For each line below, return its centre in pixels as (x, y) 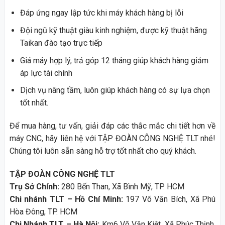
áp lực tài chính (46, 73)
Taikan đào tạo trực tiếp (61, 43)
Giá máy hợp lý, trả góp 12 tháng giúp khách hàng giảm (114, 60)
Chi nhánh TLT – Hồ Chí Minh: (68, 199)
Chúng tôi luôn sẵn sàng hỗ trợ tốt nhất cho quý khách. (103, 151)
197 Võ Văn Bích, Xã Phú (171, 199)
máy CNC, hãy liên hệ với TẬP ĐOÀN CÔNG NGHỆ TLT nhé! (113, 138)
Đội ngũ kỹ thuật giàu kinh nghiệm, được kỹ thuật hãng (113, 30)
